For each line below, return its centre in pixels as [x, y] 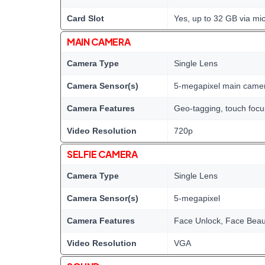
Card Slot [85, 18]
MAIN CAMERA [99, 41]
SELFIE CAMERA [102, 154]
